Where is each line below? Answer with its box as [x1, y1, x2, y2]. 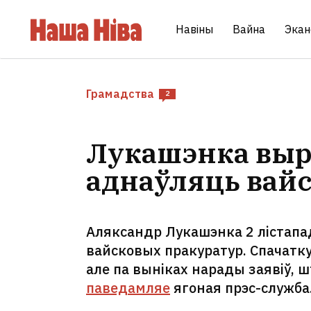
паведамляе [86, 278, 170, 297]
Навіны [176, 22, 214, 36]
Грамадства [86, 87, 155, 101]
